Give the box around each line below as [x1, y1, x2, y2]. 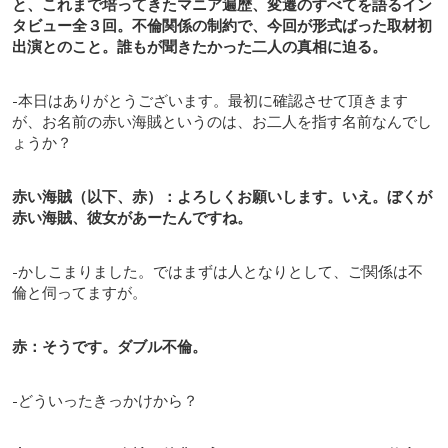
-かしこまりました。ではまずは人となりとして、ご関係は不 [12, 260, 423, 281]
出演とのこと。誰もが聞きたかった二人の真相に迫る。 [12, 35, 387, 56]
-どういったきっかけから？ [12, 389, 198, 410]
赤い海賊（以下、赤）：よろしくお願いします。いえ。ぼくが [12, 185, 432, 206]
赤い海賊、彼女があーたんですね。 [12, 206, 252, 227]
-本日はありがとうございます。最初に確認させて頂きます [12, 89, 408, 110]
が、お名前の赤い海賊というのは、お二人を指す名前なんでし [12, 110, 432, 131]
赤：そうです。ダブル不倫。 [12, 335, 207, 356]
